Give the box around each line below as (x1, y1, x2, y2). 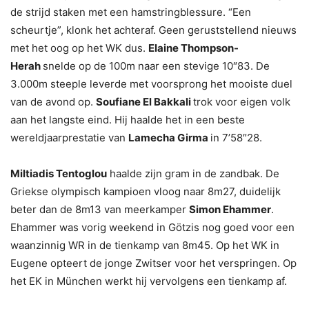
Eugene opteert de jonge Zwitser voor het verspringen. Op (10, 257, 297, 270)
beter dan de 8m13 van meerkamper (10, 203, 189, 217)
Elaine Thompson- (148, 41, 239, 55)
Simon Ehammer (189, 203, 271, 217)
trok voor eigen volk (193, 95, 290, 109)
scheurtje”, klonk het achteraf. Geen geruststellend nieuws (10, 23, 297, 37)
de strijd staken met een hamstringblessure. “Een (10, 6, 251, 19)
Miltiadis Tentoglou (10, 167, 107, 181)
